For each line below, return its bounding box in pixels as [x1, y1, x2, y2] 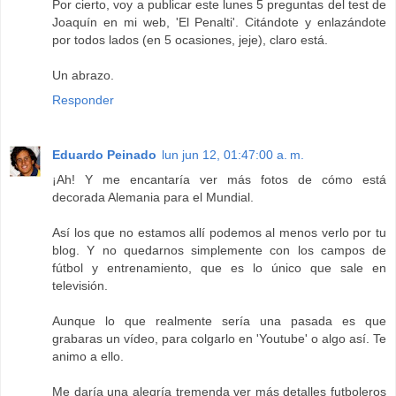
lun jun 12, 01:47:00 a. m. [162, 147, 304, 162]
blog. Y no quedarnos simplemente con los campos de [52, 242, 386, 257]
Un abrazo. [52, 67, 114, 82]
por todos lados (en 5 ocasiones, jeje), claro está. [52, 32, 328, 47]
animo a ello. [52, 348, 124, 363]
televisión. [52, 278, 108, 293]
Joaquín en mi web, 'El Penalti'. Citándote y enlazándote [52, 14, 386, 29]
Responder [52, 92, 114, 107]
